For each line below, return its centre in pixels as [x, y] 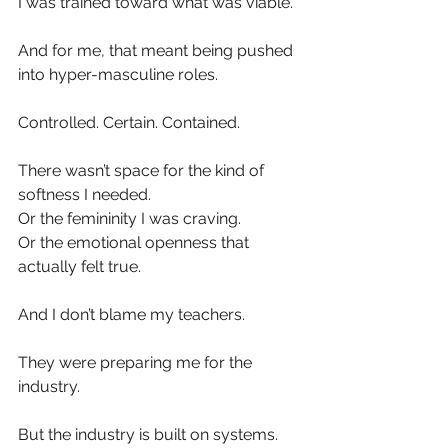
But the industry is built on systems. [148, 435]
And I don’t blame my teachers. [131, 315]
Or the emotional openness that [135, 243]
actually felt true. [79, 267]
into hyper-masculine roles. [118, 75]
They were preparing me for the [137, 363]
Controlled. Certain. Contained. [129, 123]
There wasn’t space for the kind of [143, 171]
